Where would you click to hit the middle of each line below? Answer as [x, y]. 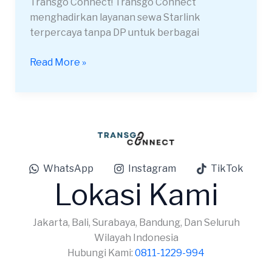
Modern [47, 8]
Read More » [58, 62]
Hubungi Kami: [101, 253]
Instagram [152, 169]
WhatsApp [69, 169]
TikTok [227, 169]
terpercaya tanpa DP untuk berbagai [114, 32]
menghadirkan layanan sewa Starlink [115, 17]
